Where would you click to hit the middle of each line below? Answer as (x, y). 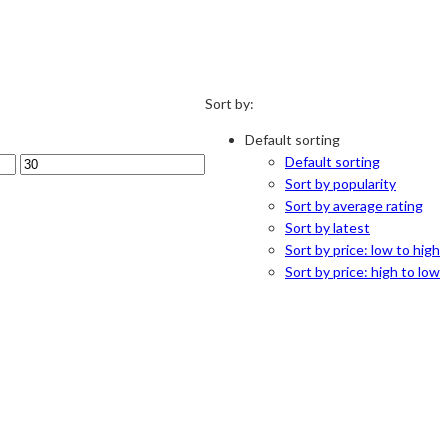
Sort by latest (327, 228)
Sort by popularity (340, 184)
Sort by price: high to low (362, 272)
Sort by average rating (354, 206)
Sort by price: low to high (362, 250)
